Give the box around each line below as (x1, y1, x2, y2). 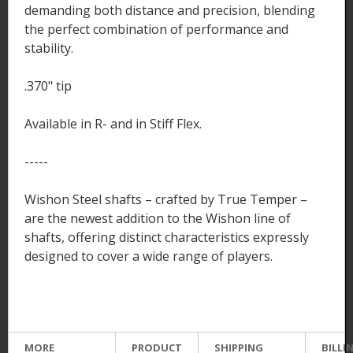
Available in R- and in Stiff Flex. (24, 114, 202, 132)
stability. (24, 39, 73, 57)
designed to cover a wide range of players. (24, 247, 273, 265)
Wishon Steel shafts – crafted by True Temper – (24, 190, 307, 208)
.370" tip (24, 76, 72, 95)
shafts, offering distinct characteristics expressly (24, 228, 309, 246)
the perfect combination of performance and (24, 20, 288, 38)
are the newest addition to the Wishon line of (24, 209, 291, 227)
